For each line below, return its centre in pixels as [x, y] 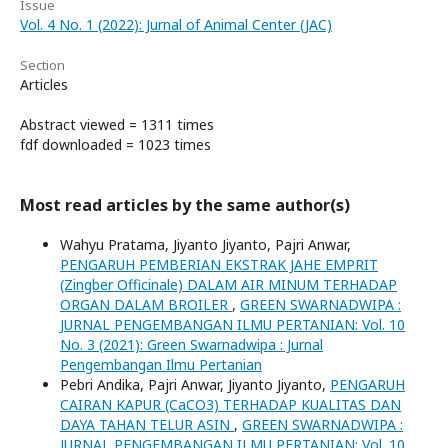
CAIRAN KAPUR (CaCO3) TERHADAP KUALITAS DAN [230, 404]
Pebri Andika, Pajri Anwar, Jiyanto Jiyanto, [195, 384]
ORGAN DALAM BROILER [146, 304]
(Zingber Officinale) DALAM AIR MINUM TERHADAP [228, 284]
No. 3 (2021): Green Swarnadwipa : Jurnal [191, 344]
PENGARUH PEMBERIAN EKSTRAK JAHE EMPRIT [219, 264]
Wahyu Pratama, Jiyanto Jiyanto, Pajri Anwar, [205, 244]
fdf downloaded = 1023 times [115, 144]
